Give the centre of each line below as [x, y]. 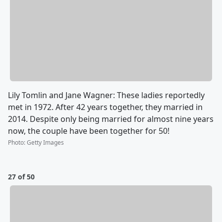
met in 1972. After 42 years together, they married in [105, 107]
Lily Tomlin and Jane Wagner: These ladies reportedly [106, 95]
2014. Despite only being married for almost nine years [111, 119]
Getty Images [45, 143]
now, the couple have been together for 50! [89, 131]
